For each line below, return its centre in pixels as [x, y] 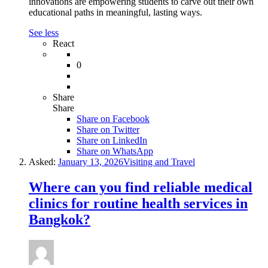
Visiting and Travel [159, 162]
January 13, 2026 [91, 162]
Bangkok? [60, 220]
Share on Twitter [108, 130]
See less [44, 33]
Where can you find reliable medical [141, 188]
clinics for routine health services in [138, 204]
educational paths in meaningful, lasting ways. [115, 13]
